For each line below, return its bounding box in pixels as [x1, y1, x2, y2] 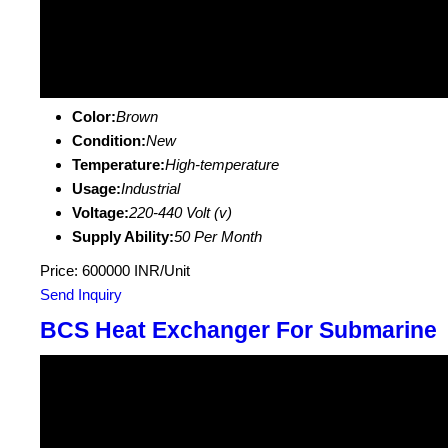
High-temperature [165, 156, 279, 173]
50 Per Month [174, 228, 262, 245]
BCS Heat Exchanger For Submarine [40, 318, 437, 343]
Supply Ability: [72, 228, 174, 245]
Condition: [72, 132, 146, 149]
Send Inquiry [40, 286, 122, 303]
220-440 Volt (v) [129, 204, 232, 221]
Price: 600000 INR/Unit [40, 262, 190, 279]
